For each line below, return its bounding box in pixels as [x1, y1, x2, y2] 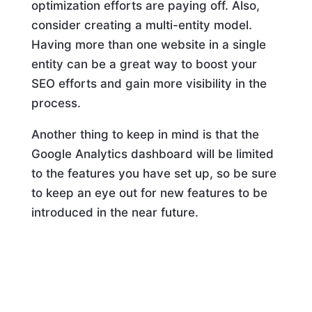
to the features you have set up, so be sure [31, 166, 276, 181]
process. [31, 96, 81, 111]
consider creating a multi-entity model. [31, 18, 252, 33]
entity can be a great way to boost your [31, 57, 257, 72]
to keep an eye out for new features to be [31, 186, 267, 201]
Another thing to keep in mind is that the [31, 127, 259, 142]
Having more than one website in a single [31, 38, 266, 52]
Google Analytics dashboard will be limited [31, 147, 274, 162]
